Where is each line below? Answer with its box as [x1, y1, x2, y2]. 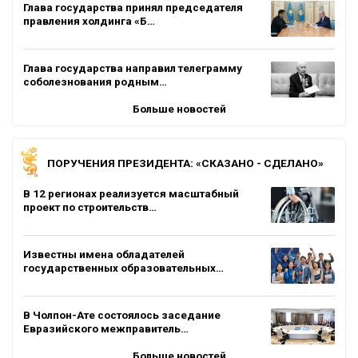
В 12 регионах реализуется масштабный [23, 186, 239, 200]
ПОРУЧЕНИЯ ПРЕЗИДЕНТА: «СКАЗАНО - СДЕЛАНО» [47, 156, 324, 169]
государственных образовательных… [23, 261, 224, 274]
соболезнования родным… [23, 74, 167, 88]
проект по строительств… [23, 200, 157, 213]
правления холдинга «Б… [23, 14, 155, 27]
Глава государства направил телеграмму [23, 61, 242, 74]
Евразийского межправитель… [23, 321, 189, 335]
